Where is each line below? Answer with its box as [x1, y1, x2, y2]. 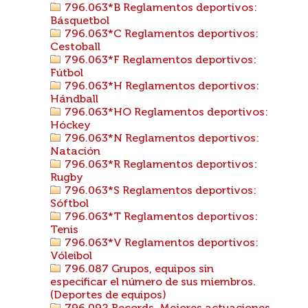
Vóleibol [50, 251, 92, 262]
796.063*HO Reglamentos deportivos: [62, 107, 268, 118]
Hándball [50, 94, 98, 105]
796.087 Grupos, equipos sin [62, 264, 214, 275]
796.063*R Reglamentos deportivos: [62, 159, 257, 170]
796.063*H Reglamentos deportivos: [62, 81, 259, 92]
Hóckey [50, 120, 91, 131]
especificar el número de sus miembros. [50, 277, 256, 288]
